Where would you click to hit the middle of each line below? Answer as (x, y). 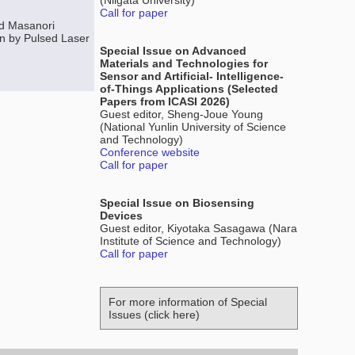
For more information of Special (188, 302)
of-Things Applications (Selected (189, 89)
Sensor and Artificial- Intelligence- (192, 76)
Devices (121, 216)
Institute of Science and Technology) (191, 241)
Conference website (150, 152)
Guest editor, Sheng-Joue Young (181, 114)
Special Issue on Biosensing (177, 203)
